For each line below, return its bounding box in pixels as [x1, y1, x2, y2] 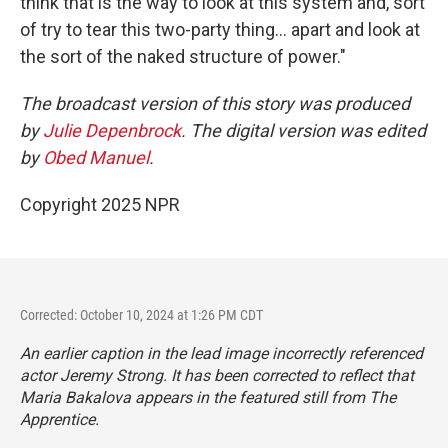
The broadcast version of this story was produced [20, 92, 410, 114]
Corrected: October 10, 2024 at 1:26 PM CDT [20, 306, 263, 323]
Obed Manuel [43, 146, 149, 168]
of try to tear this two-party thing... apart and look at [20, 18, 420, 40]
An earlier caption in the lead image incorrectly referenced [20, 343, 423, 363]
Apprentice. [20, 409, 99, 429]
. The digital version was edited [181, 119, 426, 141]
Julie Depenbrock [43, 119, 181, 141]
